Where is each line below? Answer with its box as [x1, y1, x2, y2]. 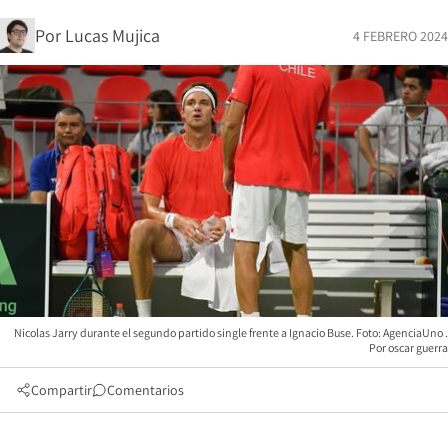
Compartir [31, 380, 92, 399]
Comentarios [107, 380, 184, 399]
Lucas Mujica [65, 23, 160, 47]
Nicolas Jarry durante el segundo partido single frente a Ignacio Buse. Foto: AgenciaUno [14, 324, 445, 340]
